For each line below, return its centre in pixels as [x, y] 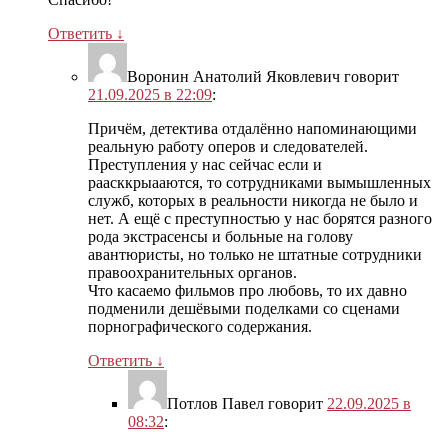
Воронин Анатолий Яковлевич [233, 77]
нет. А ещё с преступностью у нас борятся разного [260, 219]
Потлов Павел [215, 404]
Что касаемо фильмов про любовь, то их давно [247, 291]
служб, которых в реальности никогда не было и [253, 201]
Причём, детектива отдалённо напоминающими [252, 129]
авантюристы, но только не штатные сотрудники [255, 255]
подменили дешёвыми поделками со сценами [244, 309]
